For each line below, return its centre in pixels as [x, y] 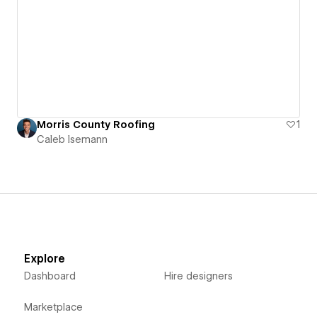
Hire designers [198, 276]
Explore [44, 259]
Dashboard [50, 276]
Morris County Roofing [96, 124]
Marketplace [53, 307]
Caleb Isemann [72, 139]
